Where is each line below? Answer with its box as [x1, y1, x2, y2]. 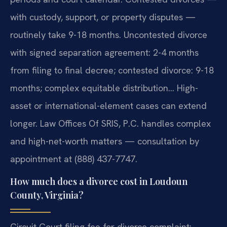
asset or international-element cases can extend [10, 100, 207, 112]
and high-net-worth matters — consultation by [10, 135, 199, 147]
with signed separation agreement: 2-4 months [10, 47, 199, 59]
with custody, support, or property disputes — [10, 11, 196, 23]
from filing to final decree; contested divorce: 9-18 [10, 64, 214, 77]
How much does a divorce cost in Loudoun [10, 175, 187, 188]
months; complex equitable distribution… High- [10, 82, 198, 94]
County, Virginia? [10, 189, 84, 202]
